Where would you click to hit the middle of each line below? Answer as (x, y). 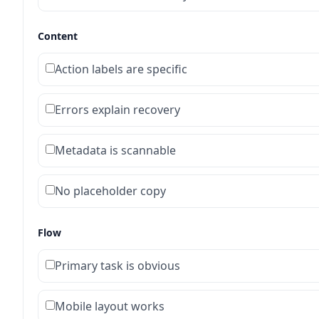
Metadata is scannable (115, 150)
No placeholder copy (110, 190)
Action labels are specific (121, 69)
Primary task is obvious (117, 265)
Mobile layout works (110, 306)
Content (58, 36)
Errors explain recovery (117, 109)
